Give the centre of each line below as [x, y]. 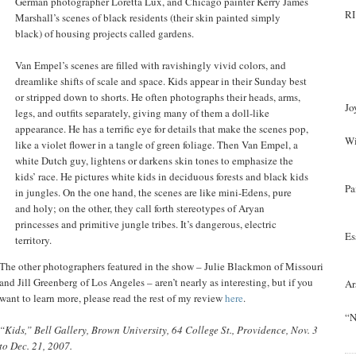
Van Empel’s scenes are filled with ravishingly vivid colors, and [151, 65]
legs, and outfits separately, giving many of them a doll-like [142, 112]
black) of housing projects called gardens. [104, 33]
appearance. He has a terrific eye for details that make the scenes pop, [162, 128]
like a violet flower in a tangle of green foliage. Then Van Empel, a [157, 144]
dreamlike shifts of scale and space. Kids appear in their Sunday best [161, 81]
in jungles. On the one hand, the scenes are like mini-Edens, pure [153, 192]
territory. [33, 240]
